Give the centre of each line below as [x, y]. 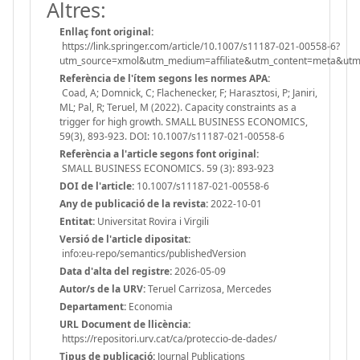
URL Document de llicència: [125, 324]
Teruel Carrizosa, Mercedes [209, 288]
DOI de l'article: [97, 186]
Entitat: [77, 221]
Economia [149, 306]
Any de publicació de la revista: [134, 203]
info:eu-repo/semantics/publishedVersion [153, 253]
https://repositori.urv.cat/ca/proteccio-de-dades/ [168, 338]
